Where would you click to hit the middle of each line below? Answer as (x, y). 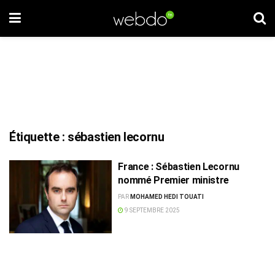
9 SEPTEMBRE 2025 (152, 210)
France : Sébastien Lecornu (179, 167)
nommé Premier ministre (174, 180)
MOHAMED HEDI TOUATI (167, 197)
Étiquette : (39, 137)
